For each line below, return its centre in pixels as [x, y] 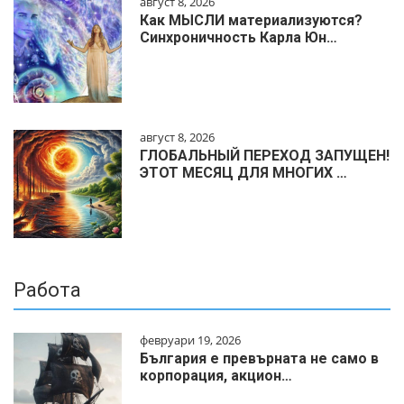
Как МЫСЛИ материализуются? [251, 20]
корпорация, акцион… [216, 375]
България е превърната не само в [259, 358]
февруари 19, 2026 [190, 340]
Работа [47, 289]
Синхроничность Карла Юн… [239, 37]
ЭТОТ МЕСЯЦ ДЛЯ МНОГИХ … [243, 172]
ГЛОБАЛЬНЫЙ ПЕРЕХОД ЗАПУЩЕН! [265, 155]
